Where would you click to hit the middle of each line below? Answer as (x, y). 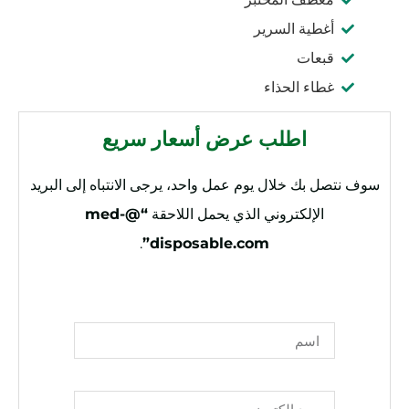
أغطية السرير (294, 29)
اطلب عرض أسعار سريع (204, 137)
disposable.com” (210, 244)
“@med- (105, 215)
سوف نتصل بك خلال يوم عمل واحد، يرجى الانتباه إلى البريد (204, 185)
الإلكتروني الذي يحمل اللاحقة (236, 215)
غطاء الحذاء (299, 88)
